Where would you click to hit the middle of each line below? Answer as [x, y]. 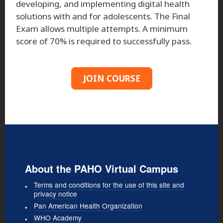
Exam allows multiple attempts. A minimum [102, 28]
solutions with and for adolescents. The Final [103, 16]
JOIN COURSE [111, 78]
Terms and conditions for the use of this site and [109, 184]
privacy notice [56, 193]
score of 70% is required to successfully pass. [105, 41]
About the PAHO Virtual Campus [102, 168]
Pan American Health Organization [88, 205]
